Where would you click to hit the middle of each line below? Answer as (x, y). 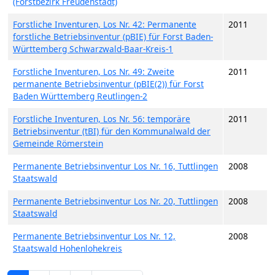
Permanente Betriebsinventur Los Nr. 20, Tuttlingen (115, 201)
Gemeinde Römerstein (58, 143)
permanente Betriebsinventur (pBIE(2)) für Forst (108, 84)
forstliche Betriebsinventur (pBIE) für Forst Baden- (113, 37)
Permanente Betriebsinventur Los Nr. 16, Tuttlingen (115, 166)
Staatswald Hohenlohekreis (68, 248)
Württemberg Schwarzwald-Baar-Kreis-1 (93, 49)
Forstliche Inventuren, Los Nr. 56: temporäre (102, 119)
